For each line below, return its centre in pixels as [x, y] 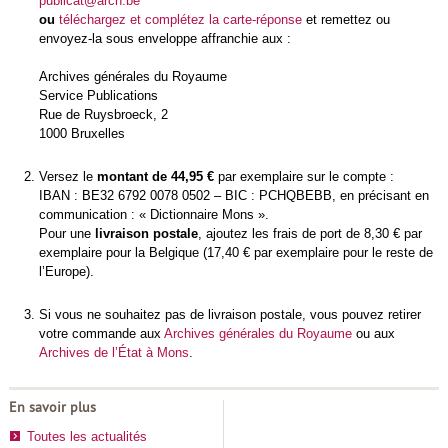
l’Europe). [66, 272]
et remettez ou [345, 20]
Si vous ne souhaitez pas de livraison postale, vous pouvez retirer [229, 315]
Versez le [67, 177]
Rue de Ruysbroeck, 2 [103, 115]
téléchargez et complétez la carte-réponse [180, 20]
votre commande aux [101, 334]
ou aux [373, 334]
